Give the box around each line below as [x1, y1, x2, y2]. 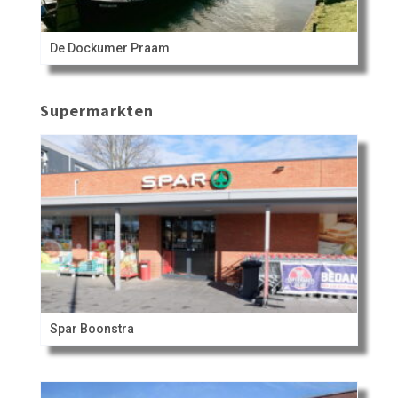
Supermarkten [39, 100, 154, 122]
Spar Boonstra [49, 322, 134, 337]
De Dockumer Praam [49, 41, 170, 56]
